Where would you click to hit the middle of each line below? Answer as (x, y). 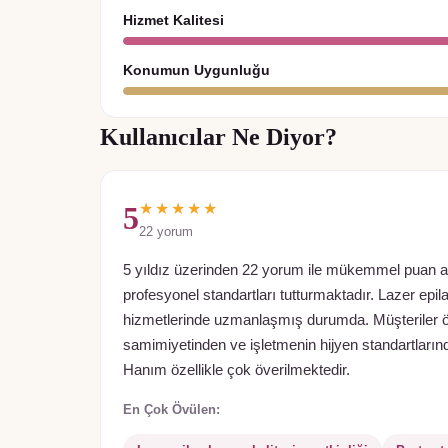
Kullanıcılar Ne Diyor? (218, 137)
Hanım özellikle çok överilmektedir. (236, 370)
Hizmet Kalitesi (173, 20)
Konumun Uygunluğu (196, 70)
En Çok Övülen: (171, 410)
